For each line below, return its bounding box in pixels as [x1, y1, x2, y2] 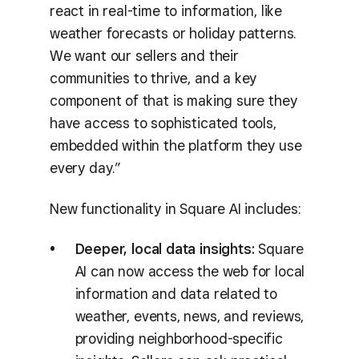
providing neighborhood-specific [75, 330, 283, 348]
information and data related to [75, 285, 277, 303]
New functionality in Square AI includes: [50, 200, 301, 217]
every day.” [50, 159, 122, 177]
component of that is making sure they [50, 92, 297, 110]
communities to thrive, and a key [50, 70, 257, 87]
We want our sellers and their [50, 47, 239, 65]
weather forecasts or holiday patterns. [50, 25, 296, 42]
